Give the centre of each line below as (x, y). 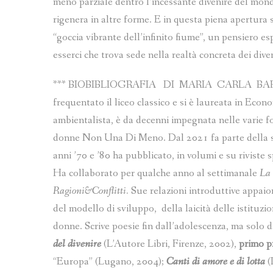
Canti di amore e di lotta (216, 262)
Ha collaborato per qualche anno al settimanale (156, 174)
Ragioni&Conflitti (90, 191)
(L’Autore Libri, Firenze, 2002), (169, 244)
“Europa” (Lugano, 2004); (110, 262)
